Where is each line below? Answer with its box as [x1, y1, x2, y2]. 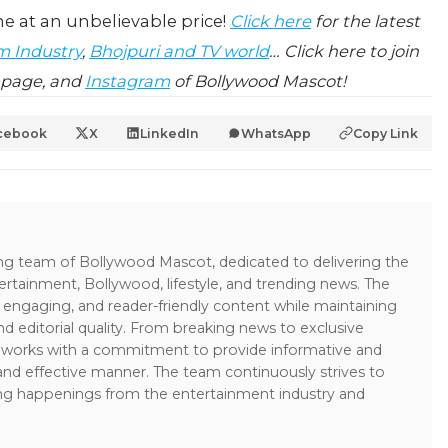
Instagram [85, 71, 170, 91]
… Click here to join [269, 41, 419, 61]
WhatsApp [241, 125, 311, 141]
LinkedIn [140, 125, 199, 141]
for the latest [311, 11, 420, 31]
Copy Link [353, 125, 418, 141]
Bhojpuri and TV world [89, 41, 269, 61]
